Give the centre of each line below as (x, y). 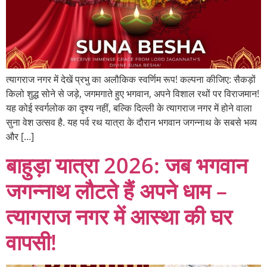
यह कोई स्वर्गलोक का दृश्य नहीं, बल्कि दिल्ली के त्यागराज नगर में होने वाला (129, 108)
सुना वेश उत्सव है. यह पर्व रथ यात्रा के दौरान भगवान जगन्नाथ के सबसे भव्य (131, 122)
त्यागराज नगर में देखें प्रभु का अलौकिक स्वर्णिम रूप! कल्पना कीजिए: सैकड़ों (131, 80)
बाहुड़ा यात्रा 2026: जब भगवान (127, 165)
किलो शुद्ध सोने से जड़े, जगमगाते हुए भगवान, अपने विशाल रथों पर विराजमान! (133, 94)
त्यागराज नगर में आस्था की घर (119, 216)
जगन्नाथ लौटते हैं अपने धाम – (117, 191)
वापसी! (31, 242)
